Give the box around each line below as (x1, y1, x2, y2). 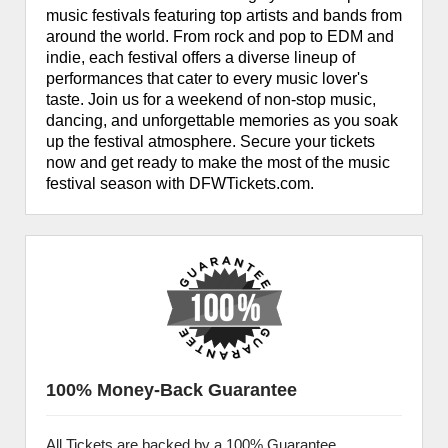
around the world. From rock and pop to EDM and (46, 28, 394, 45)
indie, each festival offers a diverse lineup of (46, 49, 355, 66)
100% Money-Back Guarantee (46, 380, 297, 400)
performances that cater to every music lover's (46, 70, 368, 87)
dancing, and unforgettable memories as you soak (46, 112, 398, 129)
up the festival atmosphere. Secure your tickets (46, 133, 375, 150)
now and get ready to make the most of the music (46, 154, 390, 171)
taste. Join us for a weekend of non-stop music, (46, 91, 376, 108)
